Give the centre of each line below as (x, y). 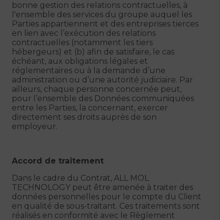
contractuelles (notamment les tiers (82, 42)
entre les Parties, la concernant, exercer (90, 108)
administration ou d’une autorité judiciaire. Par (102, 80)
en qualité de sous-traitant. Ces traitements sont (106, 206)
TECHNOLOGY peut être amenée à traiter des (102, 187)
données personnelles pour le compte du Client (107, 197)
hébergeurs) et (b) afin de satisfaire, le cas (93, 52)
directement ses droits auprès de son (84, 117)
